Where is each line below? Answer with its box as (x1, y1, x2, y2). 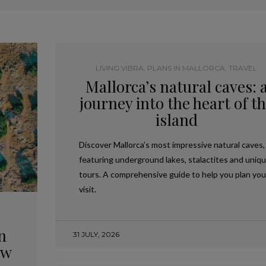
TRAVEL (229, 64, 258, 72)
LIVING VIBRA (96, 64, 144, 72)
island (155, 109, 198, 130)
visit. (78, 184, 96, 194)
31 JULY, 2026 (72, 230, 119, 239)
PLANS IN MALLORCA (147, 64, 226, 72)
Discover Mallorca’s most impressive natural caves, (78, 140, 265, 150)
